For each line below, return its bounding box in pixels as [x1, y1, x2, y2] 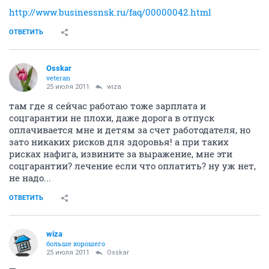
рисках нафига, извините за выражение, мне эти [9, 148, 232, 160]
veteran [46, 73, 70, 82]
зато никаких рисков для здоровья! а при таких [9, 136, 229, 148]
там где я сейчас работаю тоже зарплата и [9, 100, 206, 112]
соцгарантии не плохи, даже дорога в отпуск [9, 112, 214, 124]
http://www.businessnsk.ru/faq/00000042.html [9, 6, 211, 18]
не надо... [9, 172, 51, 184]
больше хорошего [46, 239, 105, 248]
